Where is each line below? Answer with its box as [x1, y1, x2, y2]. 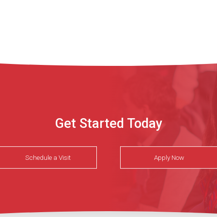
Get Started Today [55, 116, 162, 132]
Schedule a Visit [25, 153, 71, 161]
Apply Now [154, 153, 184, 161]
